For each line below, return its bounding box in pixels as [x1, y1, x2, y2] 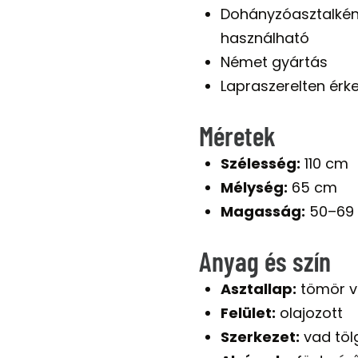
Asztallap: [220, 279, 296, 300]
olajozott [275, 303, 343, 324]
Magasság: [220, 201, 305, 222]
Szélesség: [220, 153, 300, 174]
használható [220, 28, 309, 49]
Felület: [220, 303, 276, 324]
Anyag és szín [198, 245, 331, 278]
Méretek [198, 119, 276, 153]
